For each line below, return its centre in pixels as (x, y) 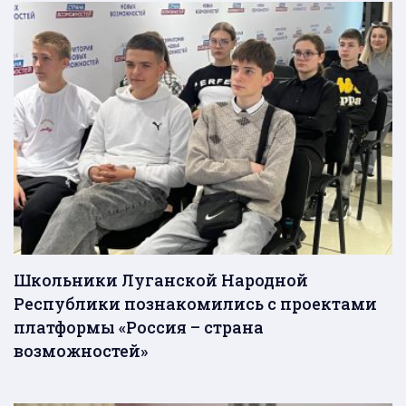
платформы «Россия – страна (139, 327)
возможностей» (81, 350)
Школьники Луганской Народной (161, 280)
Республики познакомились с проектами (195, 303)
